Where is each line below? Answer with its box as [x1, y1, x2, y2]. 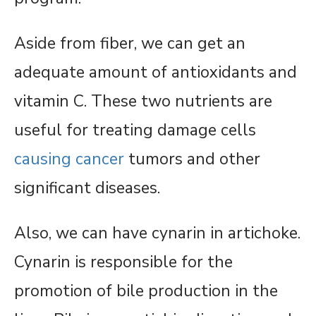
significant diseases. [14, 177, 160, 199]
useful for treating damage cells [14, 119, 256, 141]
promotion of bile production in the [14, 280, 278, 302]
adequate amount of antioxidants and [14, 61, 297, 83]
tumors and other [124, 148, 260, 170]
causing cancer [14, 148, 124, 170]
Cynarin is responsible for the [14, 251, 233, 273]
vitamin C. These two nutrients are [14, 90, 272, 112]
